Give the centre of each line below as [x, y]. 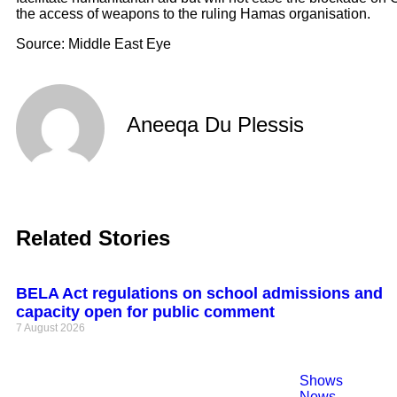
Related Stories [93, 238]
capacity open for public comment [145, 312]
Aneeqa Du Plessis [215, 124]
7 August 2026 [51, 328]
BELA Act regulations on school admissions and [199, 294]
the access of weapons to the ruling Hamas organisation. [193, 14]
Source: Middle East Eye [93, 44]
